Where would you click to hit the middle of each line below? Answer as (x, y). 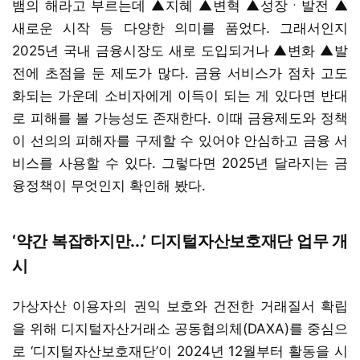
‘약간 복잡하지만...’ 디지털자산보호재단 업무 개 (180, 241)
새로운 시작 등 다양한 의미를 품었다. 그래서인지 (180, 28)
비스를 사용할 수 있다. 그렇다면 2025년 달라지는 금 (180, 163)
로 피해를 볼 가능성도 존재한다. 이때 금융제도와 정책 (180, 118)
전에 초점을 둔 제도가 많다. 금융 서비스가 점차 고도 (180, 73)
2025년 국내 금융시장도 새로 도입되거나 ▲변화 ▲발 (180, 50)
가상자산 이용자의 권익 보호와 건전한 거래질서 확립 (180, 306)
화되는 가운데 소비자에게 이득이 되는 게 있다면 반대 (180, 95)
